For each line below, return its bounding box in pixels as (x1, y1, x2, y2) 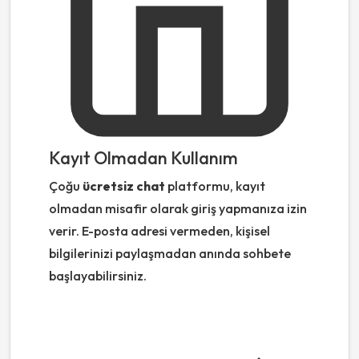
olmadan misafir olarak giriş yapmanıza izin (49, 200, 307, 217)
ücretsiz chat (83, 178, 165, 195)
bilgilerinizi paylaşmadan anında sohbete (49, 245, 291, 262)
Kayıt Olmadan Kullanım (49, 147, 238, 170)
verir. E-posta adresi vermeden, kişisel (49, 223, 270, 240)
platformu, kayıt (165, 178, 265, 195)
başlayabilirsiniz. (49, 268, 147, 284)
